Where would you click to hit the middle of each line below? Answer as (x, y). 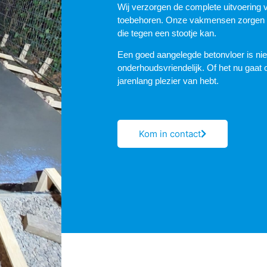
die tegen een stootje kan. (167, 33)
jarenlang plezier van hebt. (168, 81)
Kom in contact (170, 134)
